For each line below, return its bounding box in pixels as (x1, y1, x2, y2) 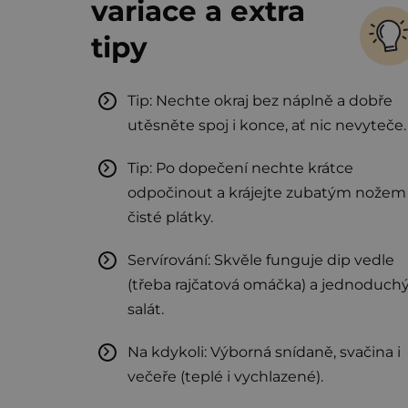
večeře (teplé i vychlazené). (127, 368, 323, 386)
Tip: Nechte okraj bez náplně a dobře (127, 92, 393, 110)
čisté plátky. (127, 209, 213, 227)
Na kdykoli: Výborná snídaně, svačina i (127, 343, 401, 362)
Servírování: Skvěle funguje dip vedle (127, 251, 394, 270)
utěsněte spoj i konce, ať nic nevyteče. (127, 117, 406, 135)
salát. (127, 301, 164, 319)
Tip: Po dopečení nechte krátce (127, 159, 353, 178)
